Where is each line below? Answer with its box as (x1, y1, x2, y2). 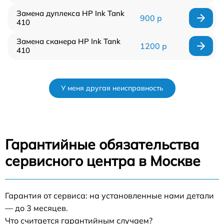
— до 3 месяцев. (5, 203, 68, 213)
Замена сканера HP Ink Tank (16, 36, 120, 46)
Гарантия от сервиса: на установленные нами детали (5, 190, 214, 201)
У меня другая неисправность (60, 83, 163, 93)
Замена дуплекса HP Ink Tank (16, 8, 124, 18)
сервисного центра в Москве (5, 152, 200, 170)
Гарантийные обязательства (5, 135, 199, 153)
